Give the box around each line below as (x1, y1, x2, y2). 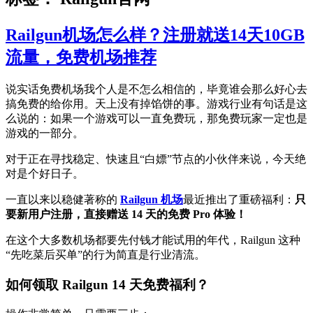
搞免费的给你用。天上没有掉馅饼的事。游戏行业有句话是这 (6, 98, 307, 110)
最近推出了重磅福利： (183, 194, 295, 206)
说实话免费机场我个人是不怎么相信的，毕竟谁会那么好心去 (6, 83, 307, 96)
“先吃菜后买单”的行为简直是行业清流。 (6, 249, 205, 261)
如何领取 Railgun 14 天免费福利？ (6, 277, 209, 292)
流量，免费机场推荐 (6, 48, 156, 67)
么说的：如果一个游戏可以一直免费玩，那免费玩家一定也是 (6, 112, 307, 125)
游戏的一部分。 (6, 127, 84, 140)
